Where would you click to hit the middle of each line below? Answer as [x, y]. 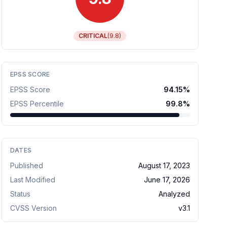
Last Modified [32, 180]
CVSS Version [33, 208]
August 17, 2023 [164, 165]
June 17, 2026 [167, 180]
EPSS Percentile [37, 104]
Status [20, 194]
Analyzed [174, 194]
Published [26, 165]
